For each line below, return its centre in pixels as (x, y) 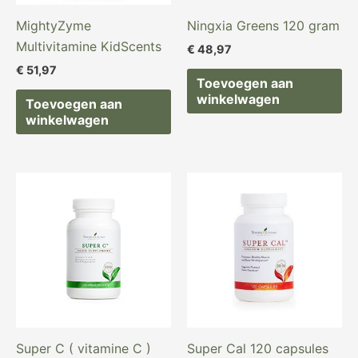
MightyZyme (54, 25)
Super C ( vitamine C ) (84, 348)
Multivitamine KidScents (89, 46)
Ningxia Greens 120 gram (263, 25)
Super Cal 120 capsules (258, 348)
